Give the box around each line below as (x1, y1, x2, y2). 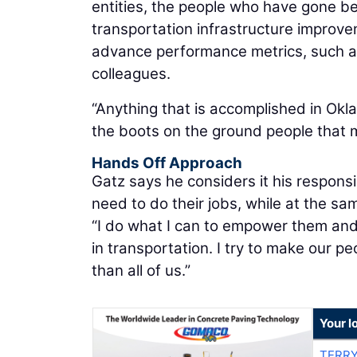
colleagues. (92, 64, 171, 83)
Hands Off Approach (92, 153, 242, 172)
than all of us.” (92, 261, 190, 280)
